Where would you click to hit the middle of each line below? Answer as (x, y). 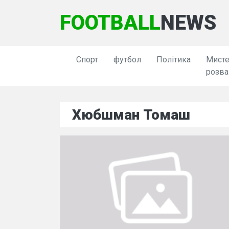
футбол (127, 60)
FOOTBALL (110, 23)
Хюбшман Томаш (131, 115)
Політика (174, 60)
